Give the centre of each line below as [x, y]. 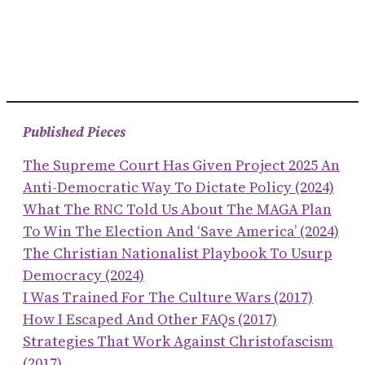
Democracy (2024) [84, 275]
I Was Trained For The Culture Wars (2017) [168, 297]
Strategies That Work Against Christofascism [178, 341]
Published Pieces [74, 132]
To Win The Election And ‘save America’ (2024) [181, 231]
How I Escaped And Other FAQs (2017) [150, 319]
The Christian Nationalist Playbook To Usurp [178, 253]
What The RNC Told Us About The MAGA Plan [177, 209]
